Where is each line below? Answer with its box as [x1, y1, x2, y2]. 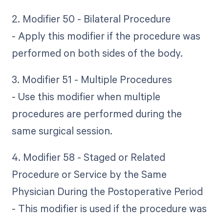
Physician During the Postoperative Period [11, 184, 203, 198]
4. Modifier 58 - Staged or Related [11, 150, 165, 164]
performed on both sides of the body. [11, 45, 183, 60]
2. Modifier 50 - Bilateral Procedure [11, 11, 171, 25]
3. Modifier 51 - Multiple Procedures [11, 72, 172, 87]
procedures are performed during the [11, 107, 182, 121]
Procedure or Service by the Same [11, 167, 167, 181]
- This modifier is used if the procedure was [11, 201, 207, 216]
